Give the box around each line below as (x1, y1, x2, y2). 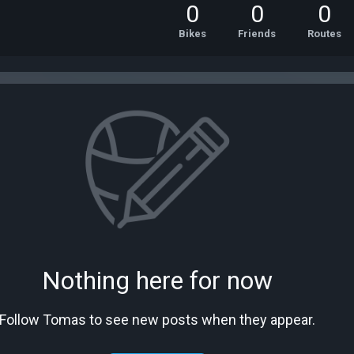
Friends (238, 28, 276, 40)
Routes (307, 28, 341, 40)
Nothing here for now (42, 265, 273, 296)
